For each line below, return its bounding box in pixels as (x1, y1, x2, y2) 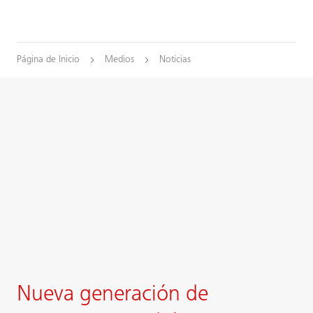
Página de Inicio (17, 55, 80, 65)
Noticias (159, 55, 191, 65)
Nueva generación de (17, 284, 208, 307)
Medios (105, 55, 134, 65)
